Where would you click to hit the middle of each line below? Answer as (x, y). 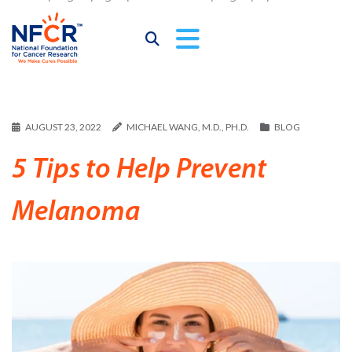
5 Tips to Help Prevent (139, 171)
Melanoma (76, 213)
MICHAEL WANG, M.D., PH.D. (188, 127)
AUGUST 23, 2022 (63, 127)
